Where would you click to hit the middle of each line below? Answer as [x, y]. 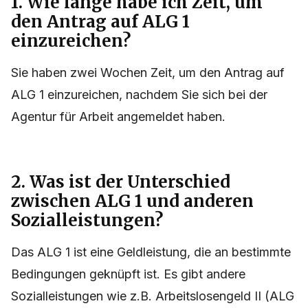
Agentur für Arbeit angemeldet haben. [118, 117]
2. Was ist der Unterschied [121, 182]
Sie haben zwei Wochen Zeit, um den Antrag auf [148, 73]
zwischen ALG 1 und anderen [132, 201]
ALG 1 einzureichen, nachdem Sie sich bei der [139, 95]
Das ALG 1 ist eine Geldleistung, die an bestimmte [151, 252]
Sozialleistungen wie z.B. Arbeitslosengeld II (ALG [153, 296]
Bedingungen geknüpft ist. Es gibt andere [128, 274]
